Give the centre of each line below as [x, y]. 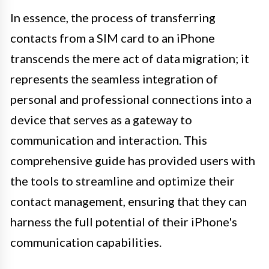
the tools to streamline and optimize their [122, 180]
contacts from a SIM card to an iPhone [113, 38]
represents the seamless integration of [114, 78]
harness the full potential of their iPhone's [124, 221]
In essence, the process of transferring [113, 17]
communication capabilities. [86, 242]
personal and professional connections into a [131, 99]
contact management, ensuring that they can [128, 201]
